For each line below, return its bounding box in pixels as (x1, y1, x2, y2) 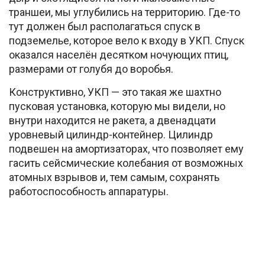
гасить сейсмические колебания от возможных (9, 157, 243, 170)
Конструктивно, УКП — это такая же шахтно (9, 86, 221, 99)
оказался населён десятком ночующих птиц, (9, 49, 228, 62)
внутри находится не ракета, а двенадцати (9, 114, 216, 127)
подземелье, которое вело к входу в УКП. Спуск (9, 34, 244, 47)
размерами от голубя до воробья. (9, 63, 173, 76)
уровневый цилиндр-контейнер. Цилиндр (9, 128, 213, 141)
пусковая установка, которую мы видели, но (9, 100, 225, 113)
